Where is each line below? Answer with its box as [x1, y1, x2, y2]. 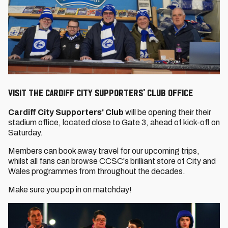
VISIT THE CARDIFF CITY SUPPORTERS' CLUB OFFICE [8, 87, 193, 98]
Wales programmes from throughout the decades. [8, 167, 185, 176]
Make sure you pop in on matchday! [8, 185, 132, 194]
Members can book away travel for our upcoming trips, [8, 147, 199, 155]
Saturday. [8, 128, 43, 137]
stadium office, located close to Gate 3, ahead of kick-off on [8, 118, 220, 127]
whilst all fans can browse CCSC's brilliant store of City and [8, 157, 216, 165]
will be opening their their [124, 108, 211, 117]
